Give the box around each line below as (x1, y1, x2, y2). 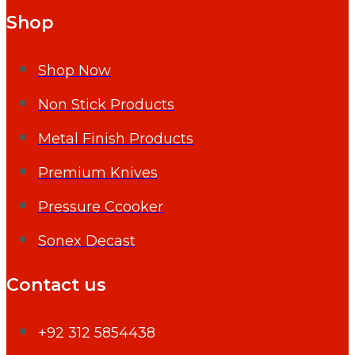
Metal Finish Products (38, 129, 193, 147)
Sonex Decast (38, 231, 136, 250)
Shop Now (38, 61, 111, 79)
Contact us (6, 274, 106, 296)
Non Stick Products (38, 95, 174, 113)
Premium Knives (38, 163, 158, 181)
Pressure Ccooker (38, 197, 163, 216)
